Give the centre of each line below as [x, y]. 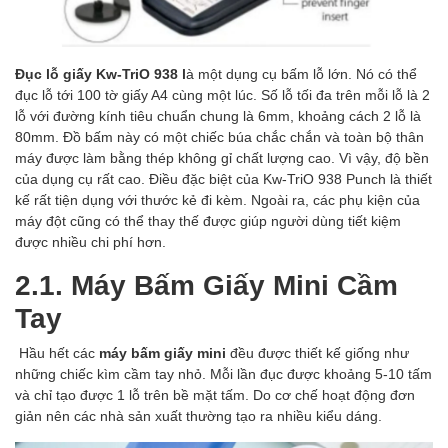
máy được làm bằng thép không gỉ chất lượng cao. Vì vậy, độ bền [222, 158]
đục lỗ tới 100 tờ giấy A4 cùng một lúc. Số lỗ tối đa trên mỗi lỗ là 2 [222, 95]
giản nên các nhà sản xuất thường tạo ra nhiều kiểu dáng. [200, 416]
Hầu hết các [59, 353]
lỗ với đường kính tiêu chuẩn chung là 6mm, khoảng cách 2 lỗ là [218, 116]
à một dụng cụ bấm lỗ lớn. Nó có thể [301, 74]
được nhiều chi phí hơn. [90, 242]
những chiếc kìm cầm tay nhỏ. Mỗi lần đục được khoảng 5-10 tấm [223, 374]
